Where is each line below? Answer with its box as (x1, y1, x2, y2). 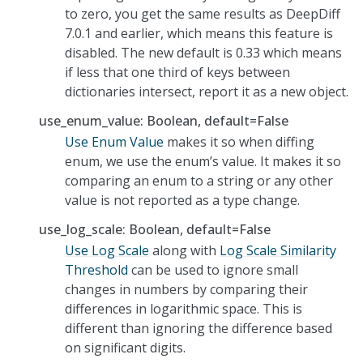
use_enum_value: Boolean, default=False (39, 111, 288, 130)
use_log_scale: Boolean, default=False (39, 220, 271, 238)
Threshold (65, 260, 128, 279)
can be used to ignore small (128, 260, 298, 279)
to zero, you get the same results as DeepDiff (65, 4, 340, 23)
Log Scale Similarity (220, 241, 336, 259)
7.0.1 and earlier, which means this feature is (65, 23, 333, 42)
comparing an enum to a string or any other (65, 171, 333, 190)
